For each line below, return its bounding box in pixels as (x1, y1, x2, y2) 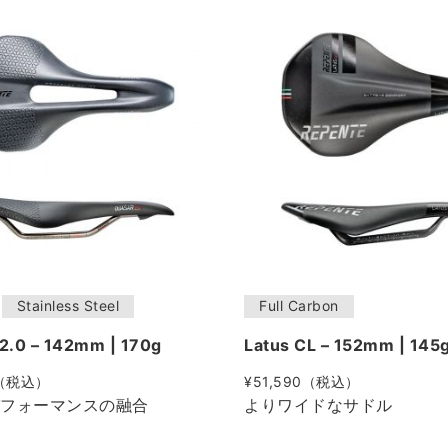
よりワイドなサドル (244, 395, 393, 415)
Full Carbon (259, 297, 339, 314)
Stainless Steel (16, 297, 119, 314)
